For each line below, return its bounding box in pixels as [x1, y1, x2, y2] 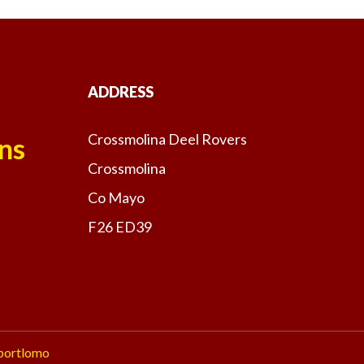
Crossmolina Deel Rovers [88, 129, 247, 148]
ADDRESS [88, 82, 154, 101]
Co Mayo [88, 188, 145, 206]
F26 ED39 [88, 217, 163, 236]
